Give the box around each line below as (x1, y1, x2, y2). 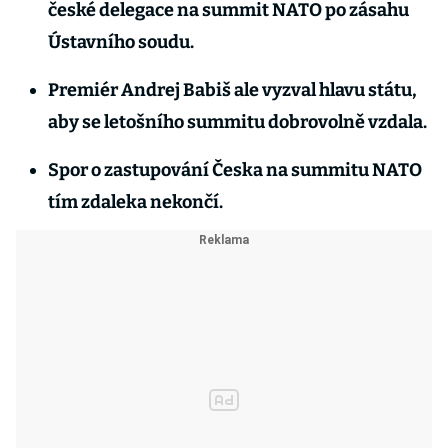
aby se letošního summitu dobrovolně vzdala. (48, 111, 427, 133)
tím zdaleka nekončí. (48, 191, 223, 213)
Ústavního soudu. (48, 31, 194, 53)
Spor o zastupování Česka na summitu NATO (48, 159, 422, 181)
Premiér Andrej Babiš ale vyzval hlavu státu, (48, 79, 417, 101)
